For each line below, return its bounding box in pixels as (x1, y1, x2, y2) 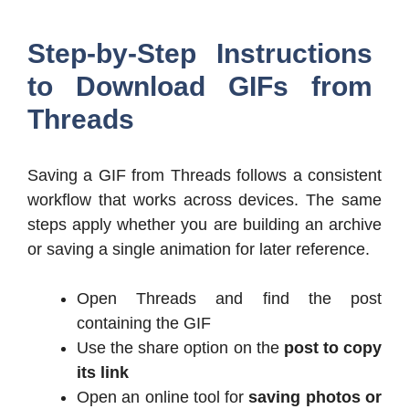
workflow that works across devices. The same (27, 190, 382, 209)
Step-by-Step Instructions (27, 37, 372, 68)
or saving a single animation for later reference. (27, 239, 370, 258)
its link (77, 362, 129, 382)
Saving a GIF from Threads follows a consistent (27, 165, 382, 184)
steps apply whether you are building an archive (27, 215, 382, 234)
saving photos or (248, 387, 383, 406)
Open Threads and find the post (77, 288, 382, 308)
